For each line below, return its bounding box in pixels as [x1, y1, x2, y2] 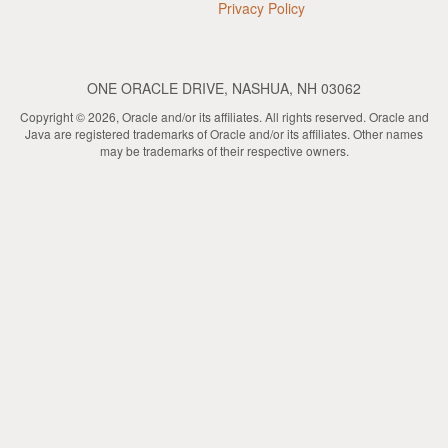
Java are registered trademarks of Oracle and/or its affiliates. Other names [25, 124, 423, 142]
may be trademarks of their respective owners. [99, 141, 349, 159]
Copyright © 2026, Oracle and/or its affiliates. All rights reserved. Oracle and [19, 107, 429, 125]
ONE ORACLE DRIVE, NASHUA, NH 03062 [87, 77, 361, 98]
